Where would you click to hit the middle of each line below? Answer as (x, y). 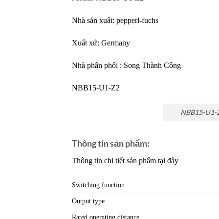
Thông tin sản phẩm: (111, 143)
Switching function (98, 185)
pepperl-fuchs (137, 21)
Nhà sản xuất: (94, 21)
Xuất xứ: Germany (101, 43)
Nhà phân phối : (98, 65)
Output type (88, 201)
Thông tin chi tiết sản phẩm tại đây (125, 160)
